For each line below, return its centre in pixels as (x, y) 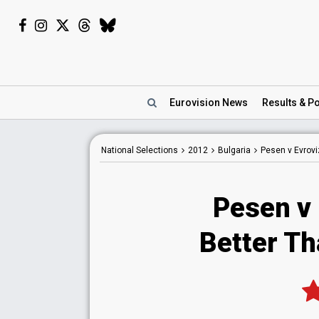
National (117, 150)
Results (279, 103)
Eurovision (196, 103)
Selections (156, 150)
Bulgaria (234, 150)
